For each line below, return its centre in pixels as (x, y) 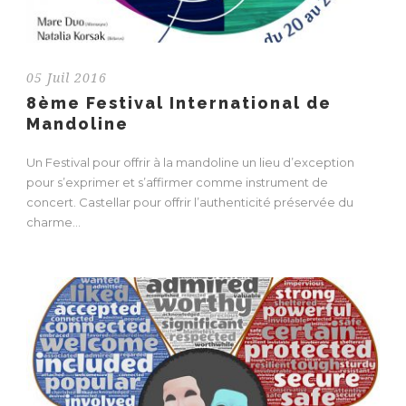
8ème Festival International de (179, 102)
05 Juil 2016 (67, 77)
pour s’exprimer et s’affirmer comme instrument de (177, 182)
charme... (53, 222)
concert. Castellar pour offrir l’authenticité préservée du (190, 202)
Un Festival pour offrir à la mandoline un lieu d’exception (190, 162)
